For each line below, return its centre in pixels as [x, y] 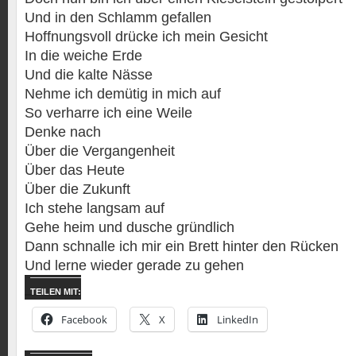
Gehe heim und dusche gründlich [130, 227]
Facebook [84, 319]
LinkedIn [238, 319]
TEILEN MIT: [56, 292]
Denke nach [63, 132]
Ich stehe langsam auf [95, 208]
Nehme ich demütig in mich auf [123, 94]
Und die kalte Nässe [89, 75]
